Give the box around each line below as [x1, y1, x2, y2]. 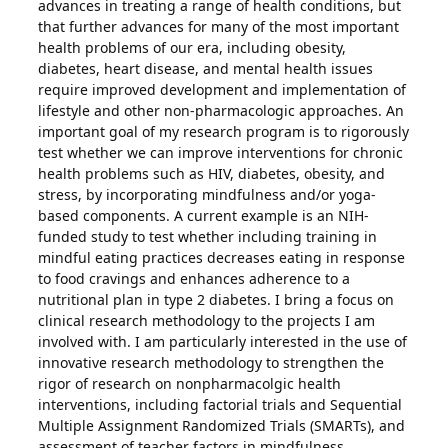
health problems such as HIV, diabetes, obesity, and [38, 164, 386, 183]
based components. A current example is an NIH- [38, 206, 370, 225]
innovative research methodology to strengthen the [38, 353, 385, 372]
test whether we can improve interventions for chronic [38, 143, 404, 162]
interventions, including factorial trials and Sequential [38, 395, 403, 414]
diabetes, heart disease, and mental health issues [38, 59, 374, 78]
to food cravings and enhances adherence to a [38, 269, 351, 288]
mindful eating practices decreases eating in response [38, 248, 406, 267]
